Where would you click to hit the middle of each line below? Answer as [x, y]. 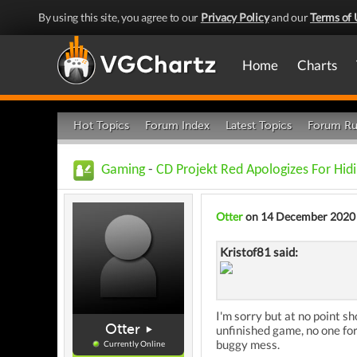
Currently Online [133, 343]
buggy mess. [248, 344]
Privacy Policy [235, 17]
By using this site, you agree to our [120, 17]
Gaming [123, 170]
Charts [317, 65]
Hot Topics [101, 126]
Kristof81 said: [259, 252]
